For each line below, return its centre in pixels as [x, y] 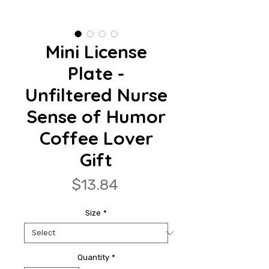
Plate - [96, 74]
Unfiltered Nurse [96, 95]
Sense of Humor [96, 117]
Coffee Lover [96, 138]
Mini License [96, 52]
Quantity [93, 258]
